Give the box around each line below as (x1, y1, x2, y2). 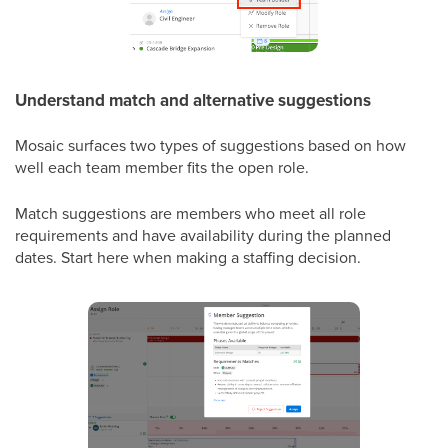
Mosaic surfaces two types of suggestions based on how (15, 133, 406, 156)
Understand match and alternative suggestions (15, 87, 371, 113)
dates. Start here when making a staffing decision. (15, 245, 361, 268)
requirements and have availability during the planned (15, 223, 391, 246)
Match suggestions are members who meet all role (15, 201, 366, 224)
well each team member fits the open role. (15, 155, 309, 178)
